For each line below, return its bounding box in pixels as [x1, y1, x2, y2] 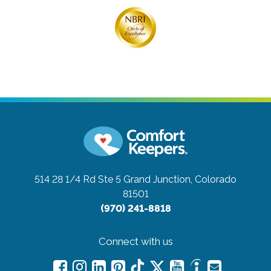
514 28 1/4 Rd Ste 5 [34, 173, 121, 185]
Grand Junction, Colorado [123, 173, 237, 185]
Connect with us [98, 235, 173, 247]
